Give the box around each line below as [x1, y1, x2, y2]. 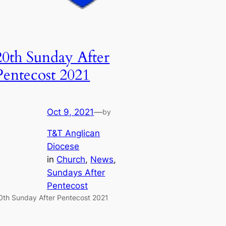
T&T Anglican [47, 128, 100, 139]
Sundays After [47, 167, 105, 178]
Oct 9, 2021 [47, 106, 94, 117]
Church [56, 154, 86, 165]
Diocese [47, 141, 80, 152]
